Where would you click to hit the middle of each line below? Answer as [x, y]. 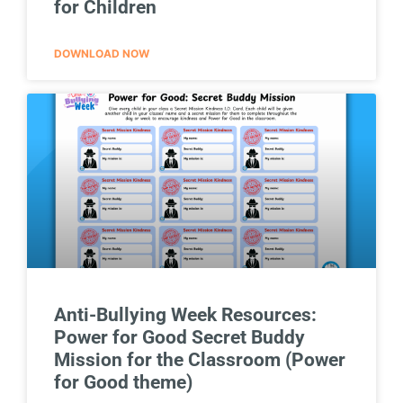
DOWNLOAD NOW [102, 53]
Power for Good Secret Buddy [179, 337]
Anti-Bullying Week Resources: [185, 314]
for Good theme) [123, 382]
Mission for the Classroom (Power [200, 359]
